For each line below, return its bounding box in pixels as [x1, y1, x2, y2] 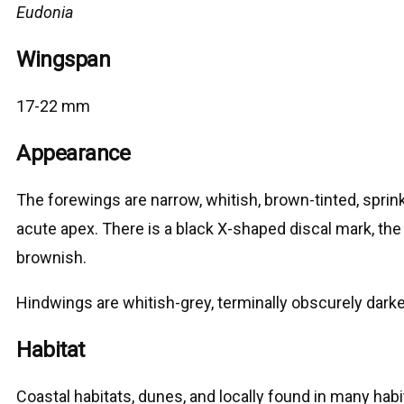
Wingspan [16, 47, 111, 73]
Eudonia [16, 3, 75, 23]
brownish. [16, 248, 87, 268]
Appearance [16, 141, 131, 167]
